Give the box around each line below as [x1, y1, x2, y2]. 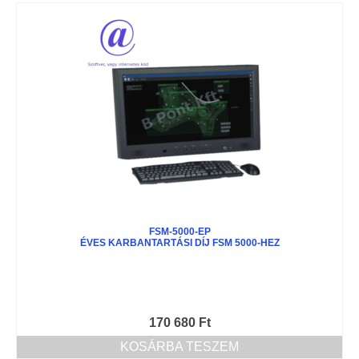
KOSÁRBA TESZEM [120, 339, 239, 353]
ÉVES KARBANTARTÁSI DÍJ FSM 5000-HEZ [79, 236, 280, 248]
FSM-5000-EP [148, 225, 211, 237]
